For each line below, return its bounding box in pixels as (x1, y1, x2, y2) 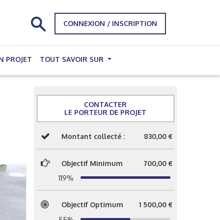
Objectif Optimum (61, 200, 123, 209)
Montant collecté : (61, 132, 125, 140)
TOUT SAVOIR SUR (40, 55, 106, 63)
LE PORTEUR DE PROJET (64, 108, 147, 116)
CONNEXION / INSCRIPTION (63, 19, 157, 27)
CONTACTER (84, 100, 127, 109)
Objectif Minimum (61, 159, 123, 167)
